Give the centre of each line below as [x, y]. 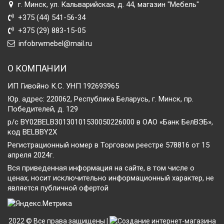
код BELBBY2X [32, 132]
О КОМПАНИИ [37, 68]
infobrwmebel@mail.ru [55, 43]
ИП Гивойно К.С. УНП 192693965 [63, 86]
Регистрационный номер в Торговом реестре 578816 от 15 [108, 145]
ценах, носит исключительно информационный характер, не [111, 178]
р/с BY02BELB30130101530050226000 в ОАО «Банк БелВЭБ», [110, 122]
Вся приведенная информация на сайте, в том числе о [101, 168]
